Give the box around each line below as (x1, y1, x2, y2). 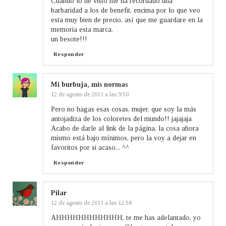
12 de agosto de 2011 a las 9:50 (51, 90, 129, 98)
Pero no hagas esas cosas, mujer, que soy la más (51, 105, 196, 113)
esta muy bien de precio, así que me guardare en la (51, 16, 203, 24)
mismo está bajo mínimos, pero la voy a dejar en (51, 134, 196, 142)
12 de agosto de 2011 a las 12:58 (51, 199, 132, 206)
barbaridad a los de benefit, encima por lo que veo (51, 6, 200, 14)
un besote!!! (51, 35, 87, 43)
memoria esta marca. (51, 25, 113, 33)
